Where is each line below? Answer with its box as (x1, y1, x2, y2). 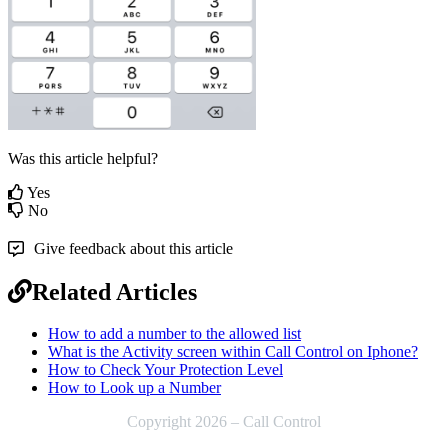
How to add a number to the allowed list (48, 325, 301, 343)
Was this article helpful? (8, 149, 158, 167)
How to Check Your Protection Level (48, 361, 283, 379)
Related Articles (32, 278, 197, 305)
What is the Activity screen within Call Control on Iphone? (48, 343, 418, 361)
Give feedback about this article (34, 239, 233, 257)
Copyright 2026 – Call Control (127, 413, 321, 431)
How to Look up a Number (48, 379, 221, 397)
